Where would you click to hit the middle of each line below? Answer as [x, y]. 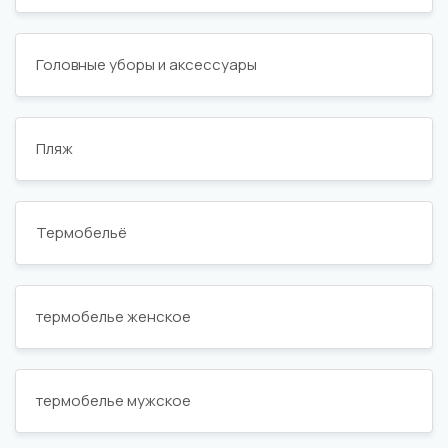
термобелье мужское [113, 400]
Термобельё [81, 232]
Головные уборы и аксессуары [146, 64]
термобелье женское [113, 316]
